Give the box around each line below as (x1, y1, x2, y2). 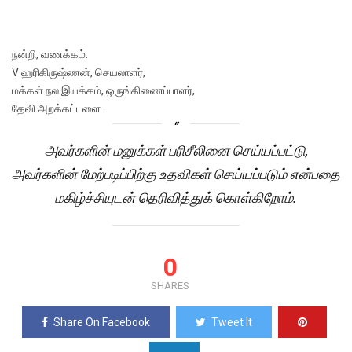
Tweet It (211, 316, 252, 329)
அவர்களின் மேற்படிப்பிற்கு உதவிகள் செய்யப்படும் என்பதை (12, 166, 340, 183)
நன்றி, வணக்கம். (12, 48, 88, 61)
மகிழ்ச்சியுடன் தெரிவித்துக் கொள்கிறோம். (55, 189, 297, 207)
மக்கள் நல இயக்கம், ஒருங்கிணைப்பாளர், (12, 84, 195, 97)
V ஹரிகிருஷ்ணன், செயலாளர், (12, 66, 145, 79)
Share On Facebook (53, 316, 150, 329)
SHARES (151, 280, 189, 292)
